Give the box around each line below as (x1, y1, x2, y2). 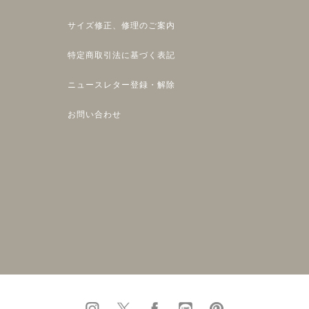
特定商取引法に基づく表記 (68, 51, 175, 60)
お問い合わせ (68, 110, 121, 119)
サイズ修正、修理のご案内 (68, 21, 175, 30)
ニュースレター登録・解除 (68, 81, 175, 90)
